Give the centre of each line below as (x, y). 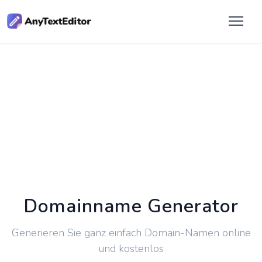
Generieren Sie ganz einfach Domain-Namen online (131, 233)
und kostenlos (131, 249)
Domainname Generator (131, 206)
